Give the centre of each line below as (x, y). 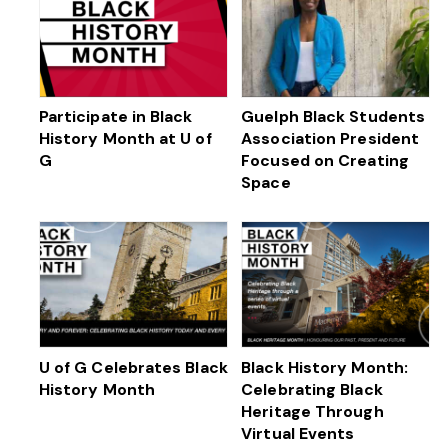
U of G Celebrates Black (133, 367)
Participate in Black (115, 117)
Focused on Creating (325, 161)
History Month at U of (125, 139)
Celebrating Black (312, 389)
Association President (330, 139)
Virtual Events (298, 433)
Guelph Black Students (333, 117)
